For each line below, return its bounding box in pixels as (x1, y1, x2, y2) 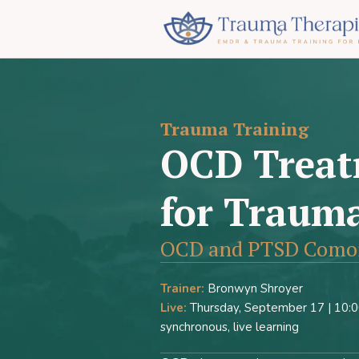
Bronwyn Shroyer (204, 280, 303, 296)
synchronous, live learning (160, 319, 299, 335)
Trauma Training (160, 117, 309, 140)
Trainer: (160, 280, 204, 296)
